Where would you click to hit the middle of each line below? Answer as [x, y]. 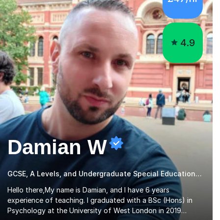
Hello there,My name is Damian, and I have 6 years [88, 190]
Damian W [57, 147]
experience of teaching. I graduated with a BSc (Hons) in [100, 200]
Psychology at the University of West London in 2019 [94, 210]
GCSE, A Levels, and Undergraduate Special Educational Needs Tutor [199, 173]
